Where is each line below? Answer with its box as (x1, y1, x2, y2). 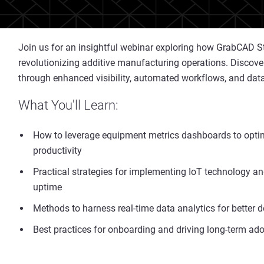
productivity (33, 145, 82, 156)
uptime (33, 181, 62, 193)
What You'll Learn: (18, 98, 118, 113)
